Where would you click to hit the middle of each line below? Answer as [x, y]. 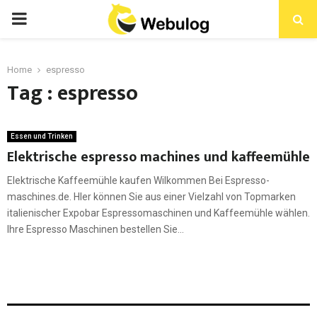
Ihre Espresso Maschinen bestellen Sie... [96, 229]
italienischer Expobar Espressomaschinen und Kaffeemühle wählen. [158, 213]
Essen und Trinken [42, 136]
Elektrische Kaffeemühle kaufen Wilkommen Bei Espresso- [138, 180]
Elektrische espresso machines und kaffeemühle [158, 157]
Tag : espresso [73, 93]
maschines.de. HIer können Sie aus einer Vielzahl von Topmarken [151, 197]
